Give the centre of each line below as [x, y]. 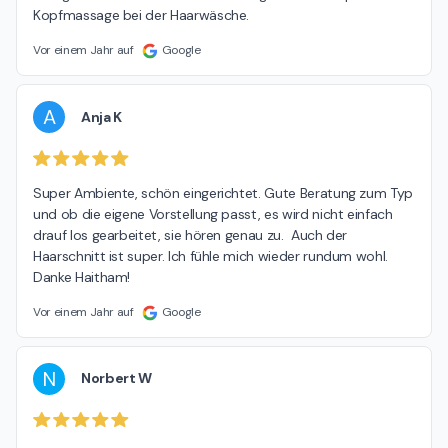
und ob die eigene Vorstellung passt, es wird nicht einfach [213, 213]
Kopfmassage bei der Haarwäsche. [141, 15]
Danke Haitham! [82, 276]
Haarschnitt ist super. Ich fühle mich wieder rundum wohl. [211, 255]
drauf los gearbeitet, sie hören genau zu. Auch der [190, 234]
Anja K [101, 116]
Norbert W [116, 378]
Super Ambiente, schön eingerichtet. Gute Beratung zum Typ [223, 192]
